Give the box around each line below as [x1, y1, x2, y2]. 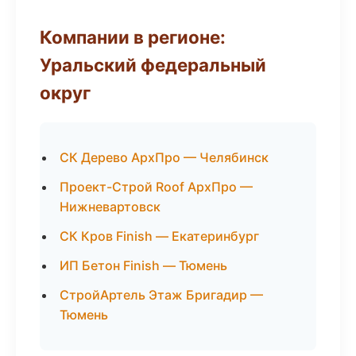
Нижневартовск [60, 199, 161, 215]
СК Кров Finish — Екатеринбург [60, 228, 259, 244]
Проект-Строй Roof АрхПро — [60, 179, 253, 195]
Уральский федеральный [40, 54, 266, 75]
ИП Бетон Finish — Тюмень [60, 257, 227, 273]
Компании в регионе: [40, 26, 226, 48]
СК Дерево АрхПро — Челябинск [60, 149, 269, 165]
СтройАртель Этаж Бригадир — [60, 287, 263, 303]
